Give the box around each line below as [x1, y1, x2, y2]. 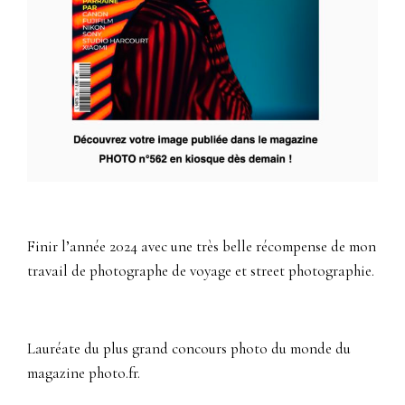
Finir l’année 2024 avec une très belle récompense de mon [27, 237, 376, 257]
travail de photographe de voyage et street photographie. [27, 261, 374, 281]
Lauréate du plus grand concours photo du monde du [27, 339, 351, 359]
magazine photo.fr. [27, 363, 140, 383]
